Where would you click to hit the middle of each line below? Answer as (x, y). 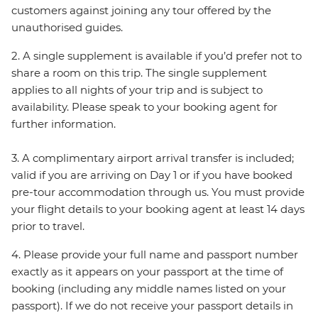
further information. (64, 124)
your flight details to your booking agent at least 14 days (158, 209)
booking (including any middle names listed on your (149, 289)
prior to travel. (48, 226)
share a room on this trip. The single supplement (139, 73)
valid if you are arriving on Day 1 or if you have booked (152, 175)
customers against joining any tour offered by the (141, 11)
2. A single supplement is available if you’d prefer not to (157, 56)
